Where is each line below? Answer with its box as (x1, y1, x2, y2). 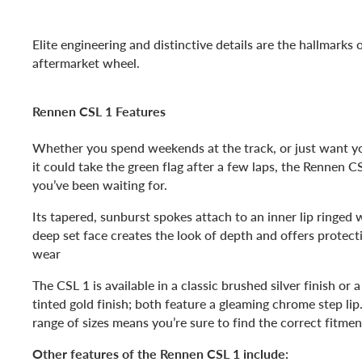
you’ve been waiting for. (32, 175, 167, 194)
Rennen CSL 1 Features (32, 102, 166, 121)
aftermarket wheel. (32, 53, 140, 73)
